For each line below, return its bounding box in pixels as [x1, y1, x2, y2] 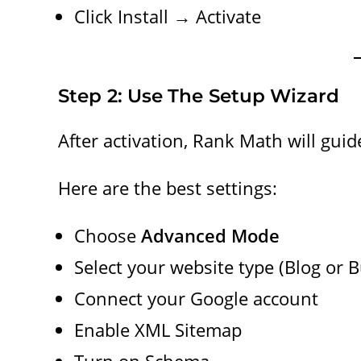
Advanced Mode [141, 222, 280, 247]
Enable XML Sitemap [74, 317, 242, 342]
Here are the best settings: [58, 175, 277, 200]
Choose [74, 222, 141, 247]
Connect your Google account [74, 285, 318, 310]
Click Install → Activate [74, 3, 261, 28]
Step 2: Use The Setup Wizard [58, 84, 339, 107]
